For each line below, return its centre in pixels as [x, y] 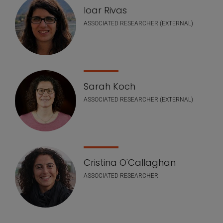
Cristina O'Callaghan [130, 162]
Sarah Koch [110, 86]
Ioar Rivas [105, 10]
